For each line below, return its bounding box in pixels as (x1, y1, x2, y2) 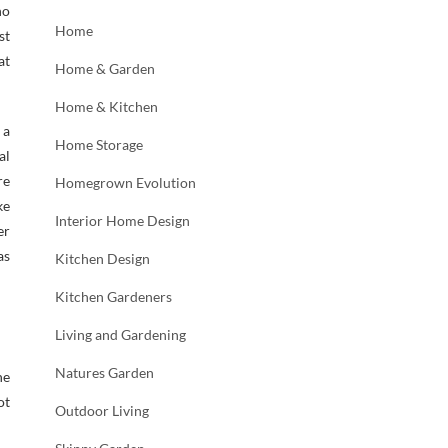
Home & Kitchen (55, 97, 158, 115)
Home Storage (55, 135, 143, 153)
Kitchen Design (55, 249, 150, 267)
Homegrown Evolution (55, 173, 196, 191)
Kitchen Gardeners (55, 287, 172, 305)
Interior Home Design (55, 211, 190, 229)
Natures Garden (55, 363, 154, 381)
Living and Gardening (55, 325, 186, 343)
